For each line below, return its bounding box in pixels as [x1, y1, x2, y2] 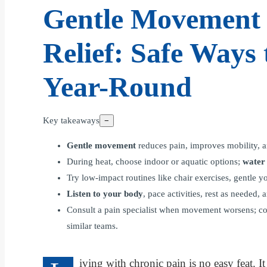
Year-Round [43, 71, 192, 103]
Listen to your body [67, 189, 143, 198]
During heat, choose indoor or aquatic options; [67, 157, 243, 166]
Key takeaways [43, 116, 100, 125]
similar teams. [67, 221, 118, 231]
